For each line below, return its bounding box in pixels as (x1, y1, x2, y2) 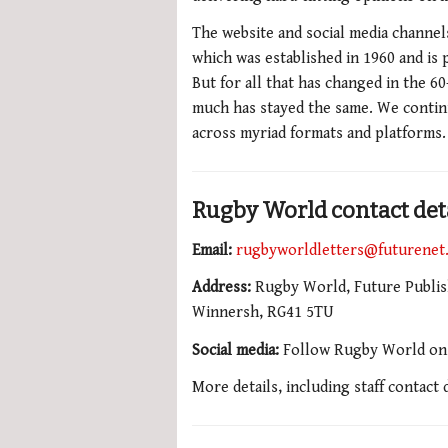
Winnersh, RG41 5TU (192, 303, 334, 323)
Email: (192, 240, 232, 260)
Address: (192, 278, 255, 298)
